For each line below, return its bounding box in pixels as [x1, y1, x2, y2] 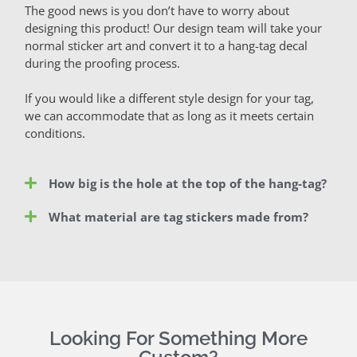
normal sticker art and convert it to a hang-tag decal [25, 37, 308, 53]
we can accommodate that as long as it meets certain [25, 108, 314, 124]
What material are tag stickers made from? [49, 208, 309, 225]
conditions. [25, 125, 85, 142]
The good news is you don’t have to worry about [25, 2, 289, 18]
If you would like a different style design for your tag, [25, 90, 314, 107]
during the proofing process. [25, 54, 183, 71]
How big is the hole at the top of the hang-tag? [49, 175, 328, 191]
